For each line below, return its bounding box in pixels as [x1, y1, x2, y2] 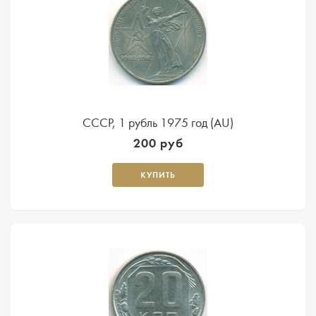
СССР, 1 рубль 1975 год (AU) [83, 115, 233, 130]
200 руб [133, 135, 183, 151]
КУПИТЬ [140, 169, 176, 180]
